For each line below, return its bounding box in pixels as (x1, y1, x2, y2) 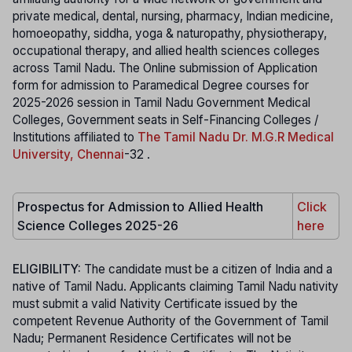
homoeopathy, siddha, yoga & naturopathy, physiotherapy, (13, 26, 327, 42)
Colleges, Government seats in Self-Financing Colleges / (13, 112, 318, 128)
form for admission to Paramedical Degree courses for (13, 78, 309, 93)
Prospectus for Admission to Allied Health (17, 198, 263, 214)
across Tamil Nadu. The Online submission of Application (13, 60, 317, 76)
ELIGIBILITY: (13, 261, 84, 277)
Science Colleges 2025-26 (17, 217, 178, 233)
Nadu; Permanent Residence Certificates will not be (13, 330, 291, 346)
